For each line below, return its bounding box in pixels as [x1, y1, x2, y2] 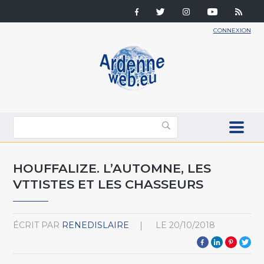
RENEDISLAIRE [62, 219, 130, 230]
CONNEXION [213, 27, 251, 34]
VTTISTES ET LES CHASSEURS [13, 176, 204, 192]
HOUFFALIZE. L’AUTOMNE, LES [13, 160, 212, 176]
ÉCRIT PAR [13, 219, 60, 230]
